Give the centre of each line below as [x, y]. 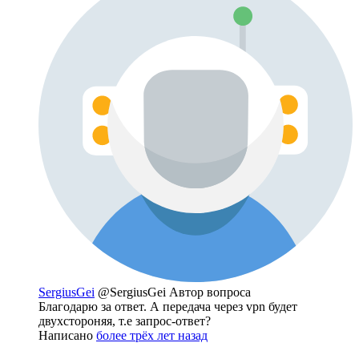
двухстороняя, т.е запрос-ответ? [125, 321]
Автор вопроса [210, 292]
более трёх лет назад [152, 336]
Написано [67, 336]
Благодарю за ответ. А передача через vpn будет [168, 307]
